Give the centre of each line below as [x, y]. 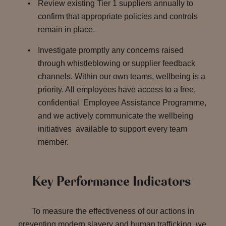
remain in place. [67, 30]
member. [54, 142]
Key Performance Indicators [113, 182]
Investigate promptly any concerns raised [111, 50]
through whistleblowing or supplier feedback [117, 63]
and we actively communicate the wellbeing [116, 116]
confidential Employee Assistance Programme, [122, 103]
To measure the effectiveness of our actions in [113, 211]
